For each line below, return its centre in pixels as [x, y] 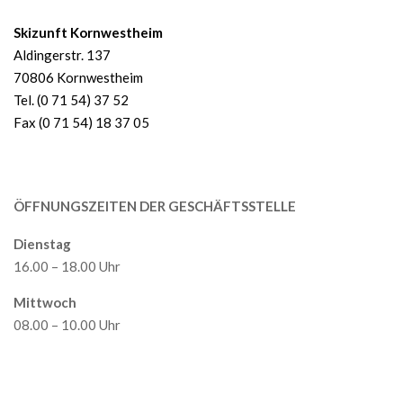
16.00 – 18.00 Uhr [67, 266]
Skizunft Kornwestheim [88, 32]
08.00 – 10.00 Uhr [67, 325]
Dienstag [42, 244]
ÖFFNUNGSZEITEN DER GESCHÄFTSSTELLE [155, 206]
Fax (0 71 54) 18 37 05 [81, 122]
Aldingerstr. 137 [62, 55]
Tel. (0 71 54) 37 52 [71, 100]
